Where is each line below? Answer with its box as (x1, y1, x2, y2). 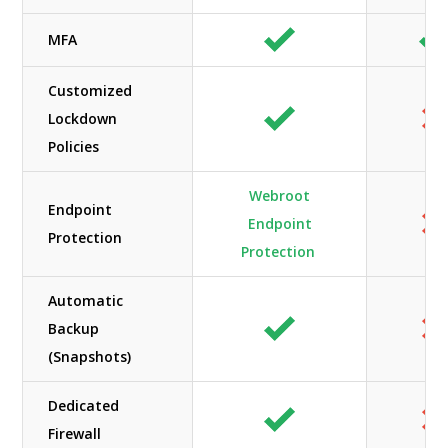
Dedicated (48, 395, 120, 415)
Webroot (249, 185, 311, 205)
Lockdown (48, 108, 118, 128)
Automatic (48, 290, 124, 310)
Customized (48, 80, 133, 100)
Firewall (48, 423, 102, 443)
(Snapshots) (48, 346, 132, 366)
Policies (48, 136, 100, 156)
